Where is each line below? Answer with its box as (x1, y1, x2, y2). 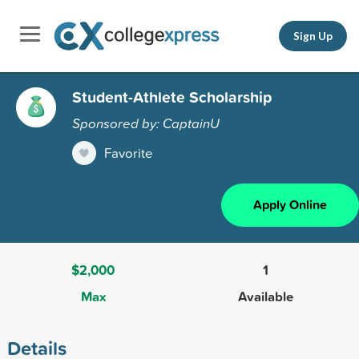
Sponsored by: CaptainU (72, 113, 220, 132)
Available (238, 286, 294, 306)
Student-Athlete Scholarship (72, 85, 272, 108)
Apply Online (253, 195, 327, 214)
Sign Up (293, 29, 333, 42)
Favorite (104, 143, 153, 162)
